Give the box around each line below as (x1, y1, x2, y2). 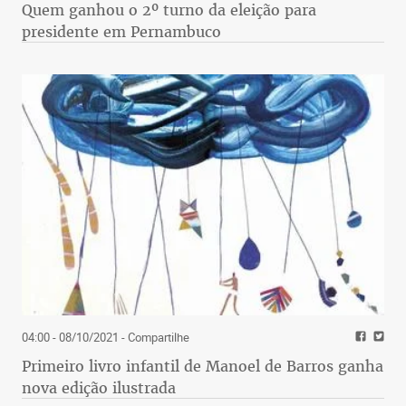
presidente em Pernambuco (22, 21, 221, 42)
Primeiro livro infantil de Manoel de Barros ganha (22, 356, 383, 377)
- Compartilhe (119, 329, 189, 346)
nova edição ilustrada (22, 378, 176, 399)
